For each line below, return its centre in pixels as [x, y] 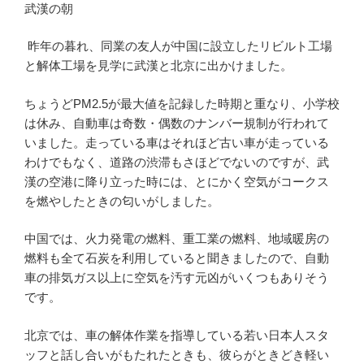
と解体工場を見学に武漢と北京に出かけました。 [158, 66]
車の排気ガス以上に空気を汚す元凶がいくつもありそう [177, 278]
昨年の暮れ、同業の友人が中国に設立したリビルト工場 [178, 46]
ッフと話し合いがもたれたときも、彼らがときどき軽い [177, 354]
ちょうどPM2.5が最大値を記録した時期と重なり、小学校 [182, 103]
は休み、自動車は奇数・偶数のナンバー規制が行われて [177, 123]
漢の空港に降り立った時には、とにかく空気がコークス [177, 181]
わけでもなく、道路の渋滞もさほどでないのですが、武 [177, 162]
